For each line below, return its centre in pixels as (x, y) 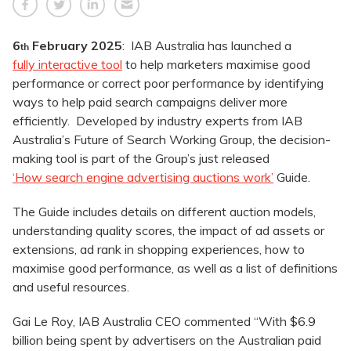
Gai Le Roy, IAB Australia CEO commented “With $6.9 (164, 322)
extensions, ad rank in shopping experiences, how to (159, 250)
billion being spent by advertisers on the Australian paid (167, 340)
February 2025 (76, 46)
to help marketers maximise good (216, 65)
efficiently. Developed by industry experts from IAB (157, 121)
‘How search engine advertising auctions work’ (143, 177)
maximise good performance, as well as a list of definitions (175, 268)
